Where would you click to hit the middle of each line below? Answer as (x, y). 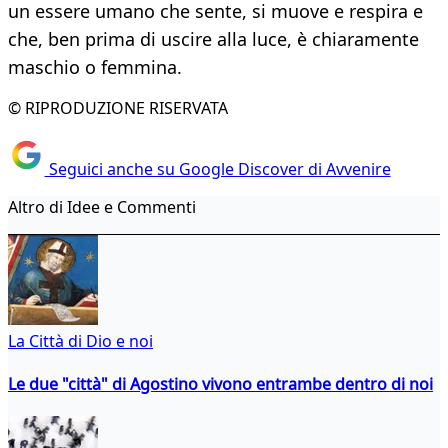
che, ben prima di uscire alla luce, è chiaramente (213, 39)
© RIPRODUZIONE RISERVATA (118, 108)
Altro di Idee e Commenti (102, 206)
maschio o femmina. (95, 67)
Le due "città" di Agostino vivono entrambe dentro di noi (220, 383)
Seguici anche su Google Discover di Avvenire (217, 168)
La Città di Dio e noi (80, 340)
